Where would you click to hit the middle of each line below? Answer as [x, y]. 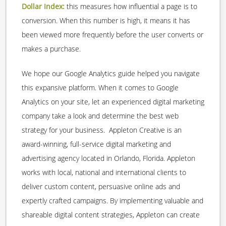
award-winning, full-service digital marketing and [96, 144]
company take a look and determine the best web [100, 116]
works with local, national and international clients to [104, 173]
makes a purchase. [51, 49]
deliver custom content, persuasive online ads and [101, 187]
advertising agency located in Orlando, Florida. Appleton [108, 158]
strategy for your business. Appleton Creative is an [102, 130]
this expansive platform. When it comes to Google [100, 88]
